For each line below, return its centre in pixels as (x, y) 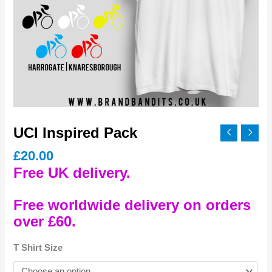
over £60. (45, 221)
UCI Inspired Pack (76, 133)
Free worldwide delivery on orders (132, 205)
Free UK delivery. (72, 173)
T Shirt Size (38, 248)
